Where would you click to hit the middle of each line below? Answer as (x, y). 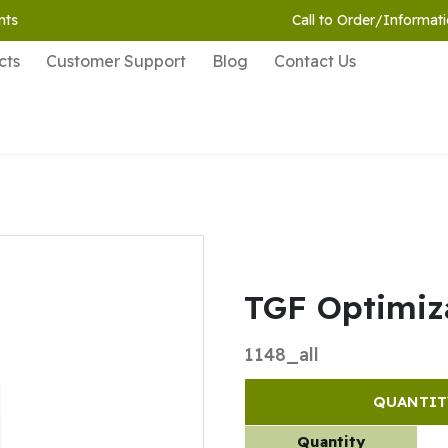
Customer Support (116, 61)
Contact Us (315, 61)
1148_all (281, 355)
